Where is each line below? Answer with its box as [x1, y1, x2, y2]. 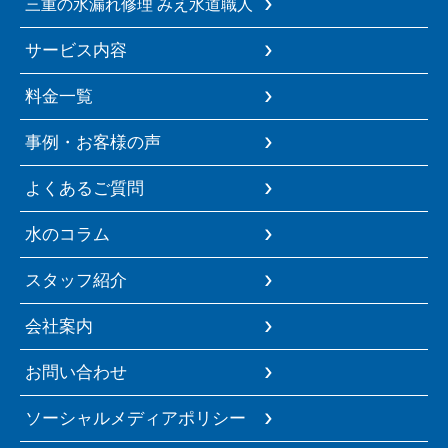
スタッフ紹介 [25, 269, 127, 290]
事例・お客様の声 [25, 131, 161, 152]
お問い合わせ [25, 361, 127, 382]
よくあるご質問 [25, 177, 144, 198]
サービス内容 [25, 39, 127, 60]
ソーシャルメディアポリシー [25, 407, 246, 428]
